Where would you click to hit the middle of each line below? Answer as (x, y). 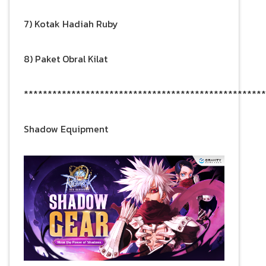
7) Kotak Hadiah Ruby (71, 23)
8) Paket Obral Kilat (66, 58)
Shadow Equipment (66, 129)
